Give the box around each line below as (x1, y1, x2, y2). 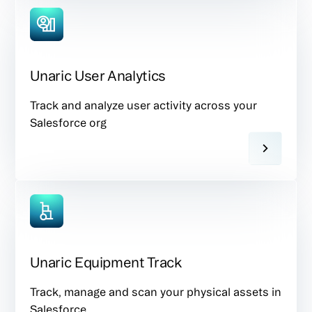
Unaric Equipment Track (30, 253, 182, 270)
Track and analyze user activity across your (30, 98, 258, 111)
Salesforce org (30, 116, 107, 129)
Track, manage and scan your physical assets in (30, 285, 282, 298)
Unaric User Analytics (30, 67, 166, 84)
